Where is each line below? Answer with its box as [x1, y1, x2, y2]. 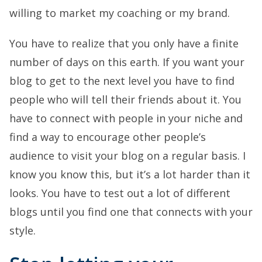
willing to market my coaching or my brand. [9, 6, 230, 20]
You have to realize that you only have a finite [9, 36, 239, 50]
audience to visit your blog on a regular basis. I [9, 149, 246, 163]
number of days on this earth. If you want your [9, 55, 244, 69]
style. [9, 223, 36, 237]
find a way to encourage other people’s [9, 130, 206, 144]
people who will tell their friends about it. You [9, 92, 242, 106]
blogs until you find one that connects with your [9, 205, 253, 219]
